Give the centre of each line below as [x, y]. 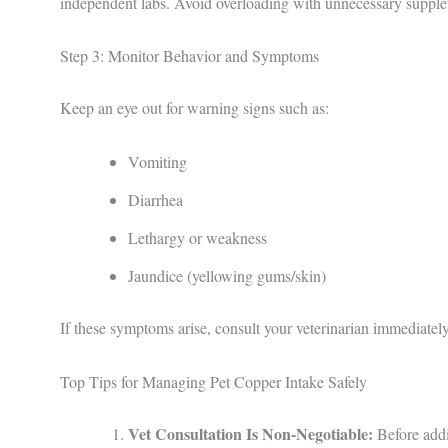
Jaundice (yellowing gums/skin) [227, 275]
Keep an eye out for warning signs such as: [194, 108]
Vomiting [157, 161]
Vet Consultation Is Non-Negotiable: [250, 433]
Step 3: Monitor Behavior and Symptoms [189, 56]
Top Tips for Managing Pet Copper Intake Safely [213, 381]
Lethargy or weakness [197, 237]
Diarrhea [155, 199]
